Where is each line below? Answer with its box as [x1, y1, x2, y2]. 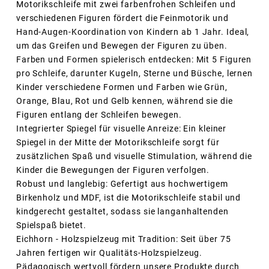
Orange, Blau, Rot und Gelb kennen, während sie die [16, 96, 233, 106]
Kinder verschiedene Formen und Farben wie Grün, [16, 82, 228, 92]
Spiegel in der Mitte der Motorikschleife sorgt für [16, 138, 220, 148]
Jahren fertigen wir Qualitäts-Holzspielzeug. [16, 248, 203, 258]
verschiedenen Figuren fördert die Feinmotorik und [16, 13, 229, 23]
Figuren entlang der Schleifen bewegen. [16, 110, 182, 120]
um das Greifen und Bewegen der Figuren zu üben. [16, 41, 228, 51]
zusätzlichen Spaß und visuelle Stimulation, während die [16, 151, 253, 162]
